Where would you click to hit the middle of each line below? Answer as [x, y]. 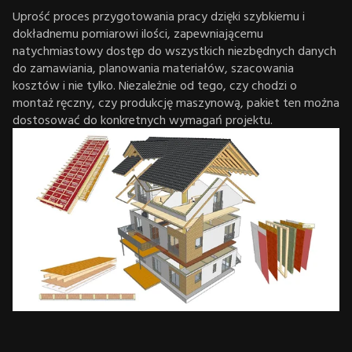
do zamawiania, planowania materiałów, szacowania [153, 67]
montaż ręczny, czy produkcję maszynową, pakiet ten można [176, 102]
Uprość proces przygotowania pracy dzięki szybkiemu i [159, 15]
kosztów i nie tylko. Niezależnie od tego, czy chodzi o [155, 84]
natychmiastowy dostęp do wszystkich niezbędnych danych [174, 50]
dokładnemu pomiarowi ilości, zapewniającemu [138, 33]
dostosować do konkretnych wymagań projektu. [143, 119]
